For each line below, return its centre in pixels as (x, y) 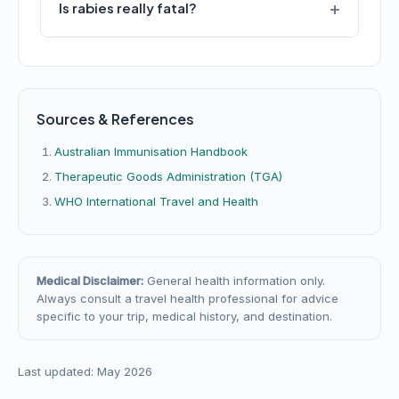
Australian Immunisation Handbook (151, 151)
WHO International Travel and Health (156, 201)
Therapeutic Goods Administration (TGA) (168, 176)
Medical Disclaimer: (90, 281)
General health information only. (234, 281)
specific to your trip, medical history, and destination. (184, 316)
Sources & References (115, 119)
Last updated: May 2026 (85, 371)
